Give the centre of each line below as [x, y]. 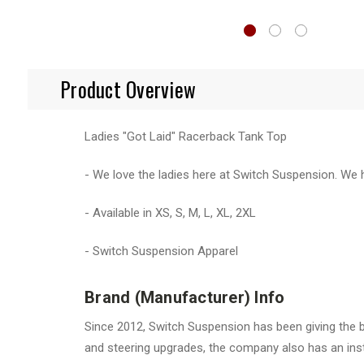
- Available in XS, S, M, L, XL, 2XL [170, 212]
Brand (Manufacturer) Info [187, 297]
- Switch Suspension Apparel [161, 251]
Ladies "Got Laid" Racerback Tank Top [186, 136]
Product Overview [128, 89]
